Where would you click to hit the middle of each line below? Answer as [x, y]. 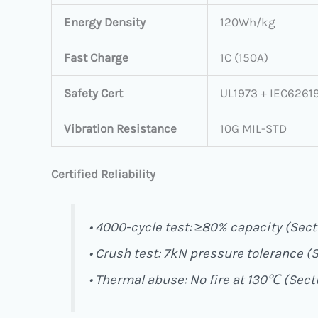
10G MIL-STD [253, 128]
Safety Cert [93, 93]
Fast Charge [96, 57]
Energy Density [105, 22]
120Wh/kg [248, 22]
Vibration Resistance [120, 128]
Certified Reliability [103, 174]
